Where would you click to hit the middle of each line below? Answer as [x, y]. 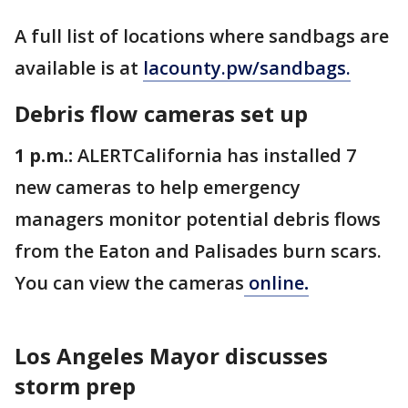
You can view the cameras [129, 283]
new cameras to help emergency [158, 187]
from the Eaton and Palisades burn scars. [198, 251]
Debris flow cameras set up [164, 113]
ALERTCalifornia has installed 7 [214, 155]
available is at [79, 68]
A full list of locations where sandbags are [202, 36]
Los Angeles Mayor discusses [171, 356]
